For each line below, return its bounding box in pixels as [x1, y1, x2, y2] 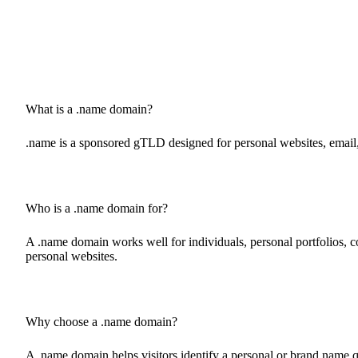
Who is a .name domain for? [26, 201, 168, 215]
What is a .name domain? [26, 102, 153, 116]
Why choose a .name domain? [26, 315, 177, 328]
